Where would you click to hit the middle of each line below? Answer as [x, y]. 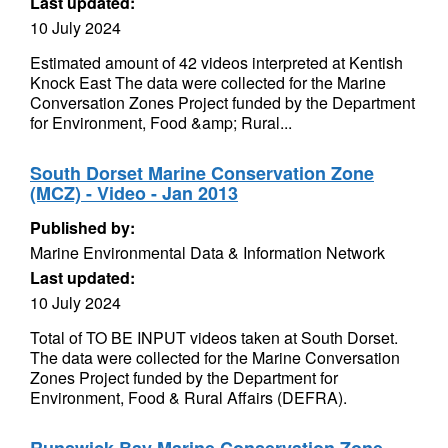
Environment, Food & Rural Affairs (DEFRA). [188, 397]
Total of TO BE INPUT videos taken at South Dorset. [214, 337]
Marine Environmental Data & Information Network [207, 252]
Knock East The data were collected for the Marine [208, 82]
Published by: [82, 227]
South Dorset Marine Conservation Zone [202, 173]
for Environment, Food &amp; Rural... [161, 122]
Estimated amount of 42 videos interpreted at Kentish [216, 62]
